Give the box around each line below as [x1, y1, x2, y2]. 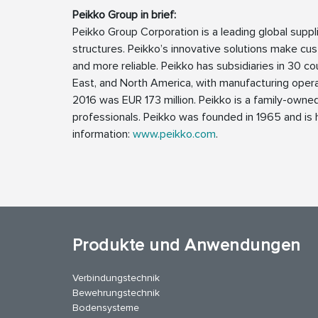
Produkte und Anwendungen [72, 235, 301, 256]
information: [72, 127, 133, 142]
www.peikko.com [133, 127, 216, 142]
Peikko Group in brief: [72, 8, 176, 23]
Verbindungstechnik [72, 272, 160, 285]
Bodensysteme [72, 302, 139, 314]
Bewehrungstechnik [72, 287, 160, 300]
